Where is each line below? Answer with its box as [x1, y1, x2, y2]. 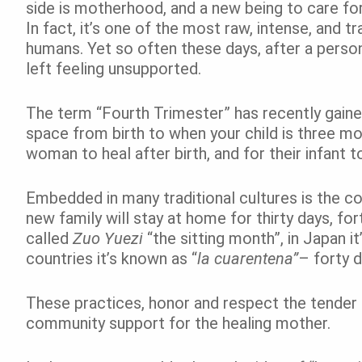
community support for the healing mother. [26, 313, 335, 333]
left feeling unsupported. [26, 58, 201, 78]
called [26, 228, 73, 248]
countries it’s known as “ [26, 248, 197, 268]
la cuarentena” [197, 248, 298, 268]
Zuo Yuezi [73, 228, 143, 248]
